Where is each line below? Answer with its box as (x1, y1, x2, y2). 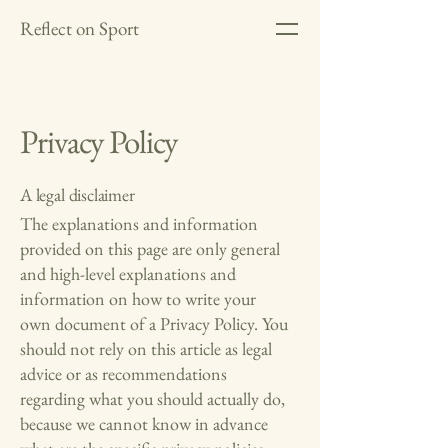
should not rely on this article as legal (20, 337, 272, 360)
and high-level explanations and (20, 262, 236, 285)
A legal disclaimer (20, 183, 135, 206)
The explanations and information (20, 212, 258, 235)
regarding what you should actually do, (20, 387, 285, 410)
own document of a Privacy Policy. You (20, 312, 288, 335)
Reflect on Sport (20, 16, 139, 41)
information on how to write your (20, 287, 256, 310)
